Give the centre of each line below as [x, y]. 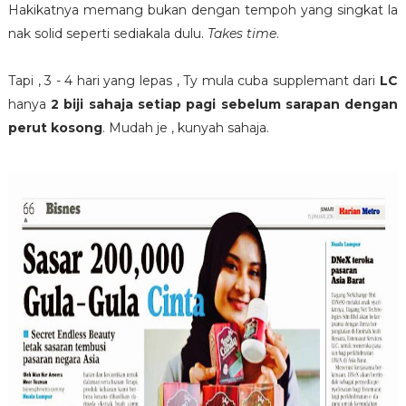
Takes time [242, 34]
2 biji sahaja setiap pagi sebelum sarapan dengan [225, 105]
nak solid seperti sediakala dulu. [107, 34]
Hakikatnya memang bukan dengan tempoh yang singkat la [203, 10]
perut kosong [55, 128]
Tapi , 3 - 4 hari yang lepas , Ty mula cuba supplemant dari [194, 81]
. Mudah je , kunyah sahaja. [187, 128]
